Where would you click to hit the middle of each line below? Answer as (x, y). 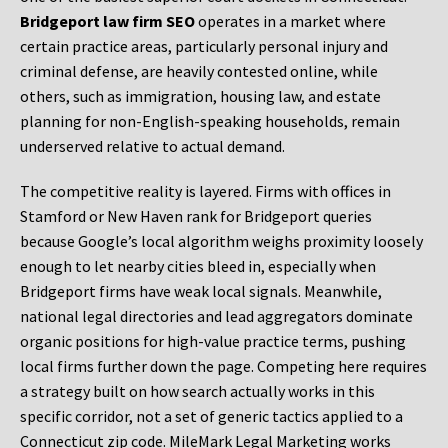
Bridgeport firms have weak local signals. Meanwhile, (201, 291)
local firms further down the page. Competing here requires (223, 366)
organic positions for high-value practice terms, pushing (213, 341)
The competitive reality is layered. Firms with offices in (205, 191)
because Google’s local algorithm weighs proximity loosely (221, 241)
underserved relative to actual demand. (152, 146)
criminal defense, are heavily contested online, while (199, 71)
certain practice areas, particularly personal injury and (204, 46)
